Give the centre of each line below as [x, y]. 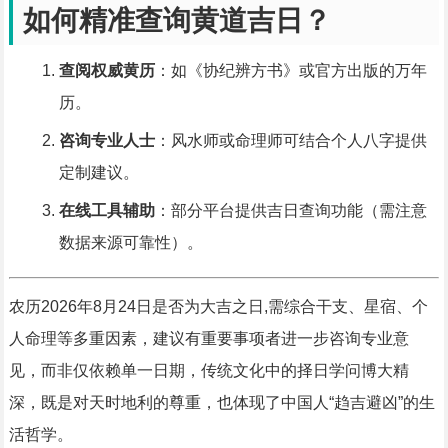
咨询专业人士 [106, 141]
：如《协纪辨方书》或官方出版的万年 [290, 71]
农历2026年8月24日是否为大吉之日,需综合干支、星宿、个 [218, 307]
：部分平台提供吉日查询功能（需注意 [290, 211]
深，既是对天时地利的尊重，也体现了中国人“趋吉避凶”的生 [221, 403]
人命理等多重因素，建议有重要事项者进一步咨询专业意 [208, 339]
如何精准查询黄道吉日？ [176, 21]
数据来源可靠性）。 [130, 243]
